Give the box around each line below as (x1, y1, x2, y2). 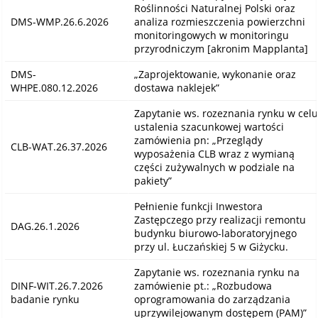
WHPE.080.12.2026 (10, 81, 98, 95)
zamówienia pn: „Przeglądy (133, 133, 263, 148)
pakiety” (133, 174, 172, 188)
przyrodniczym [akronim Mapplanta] (133, 42, 308, 56)
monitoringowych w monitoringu (133, 28, 289, 43)
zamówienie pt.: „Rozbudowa (133, 279, 272, 293)
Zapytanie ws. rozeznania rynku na (133, 265, 300, 280)
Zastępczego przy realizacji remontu (133, 213, 306, 227)
